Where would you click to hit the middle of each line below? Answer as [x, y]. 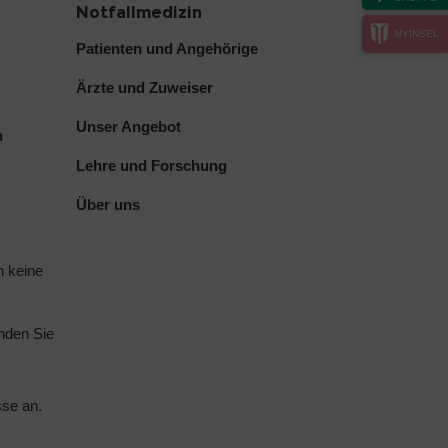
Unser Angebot [128, 126]
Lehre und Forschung [151, 165]
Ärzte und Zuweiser [144, 87]
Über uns [108, 204]
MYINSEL [416, 33]
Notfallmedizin [139, 12]
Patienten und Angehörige [167, 48]
